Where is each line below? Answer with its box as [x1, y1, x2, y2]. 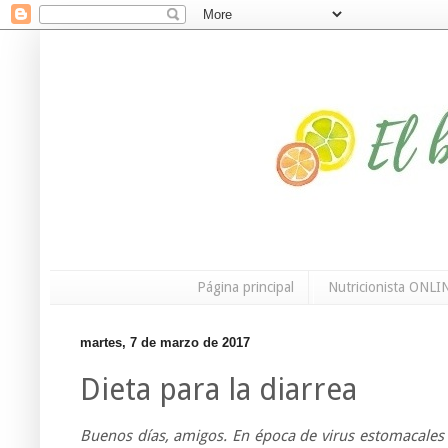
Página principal [197, 279, 294, 296]
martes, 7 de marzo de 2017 [80, 334, 250, 350]
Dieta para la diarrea [80, 372, 357, 408]
